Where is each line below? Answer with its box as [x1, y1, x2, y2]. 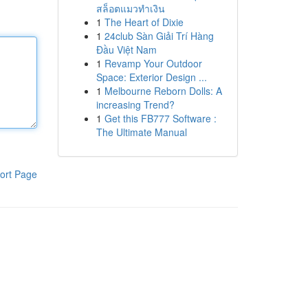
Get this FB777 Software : [104, 111, 217, 125]
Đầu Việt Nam [96, 43, 157, 56]
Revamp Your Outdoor [104, 56, 202, 70]
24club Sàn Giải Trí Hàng [104, 29, 214, 43]
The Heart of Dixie [104, 15, 184, 29]
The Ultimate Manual [96, 125, 187, 139]
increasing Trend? [96, 98, 175, 111]
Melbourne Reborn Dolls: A [104, 84, 222, 98]
